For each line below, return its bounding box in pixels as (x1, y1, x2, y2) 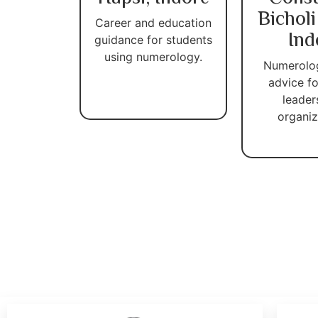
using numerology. (104, 49, 202, 64)
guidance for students (94, 32, 212, 47)
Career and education (95, 15, 212, 30)
